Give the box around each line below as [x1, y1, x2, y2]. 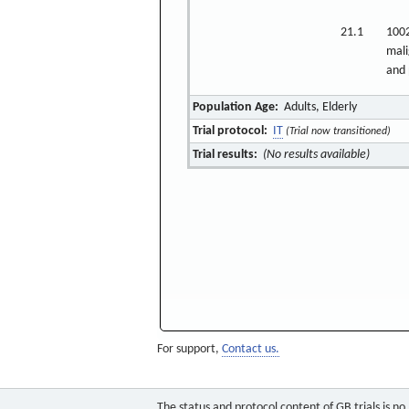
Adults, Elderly [280, 100, 357, 114]
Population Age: [193, 100, 279, 114]
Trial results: [193, 147, 258, 162]
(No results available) [262, 147, 370, 162]
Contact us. [222, 342, 279, 357]
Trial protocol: [193, 123, 268, 138]
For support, [157, 342, 222, 357]
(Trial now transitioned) [285, 125, 391, 137]
